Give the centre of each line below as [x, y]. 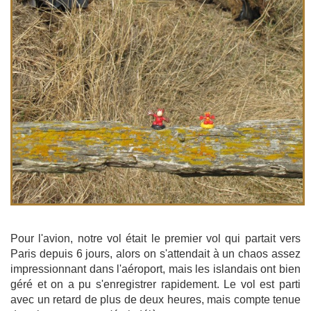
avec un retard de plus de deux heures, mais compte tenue [155, 299]
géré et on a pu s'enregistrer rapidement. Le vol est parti [155, 284]
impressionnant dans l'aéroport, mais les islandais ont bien [155, 269]
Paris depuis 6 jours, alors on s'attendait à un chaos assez [155, 253]
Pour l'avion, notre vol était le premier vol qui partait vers [155, 238]
